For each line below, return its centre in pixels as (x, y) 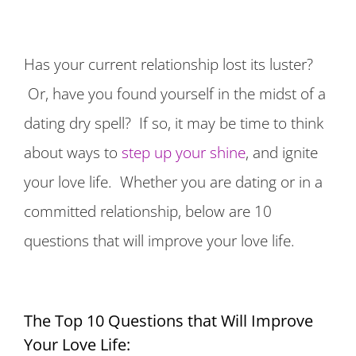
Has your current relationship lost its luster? (168, 64)
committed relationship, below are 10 (148, 211)
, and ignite (282, 153)
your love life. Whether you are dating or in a (173, 182)
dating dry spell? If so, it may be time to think (174, 123)
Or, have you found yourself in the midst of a (175, 94)
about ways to (73, 153)
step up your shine (184, 153)
